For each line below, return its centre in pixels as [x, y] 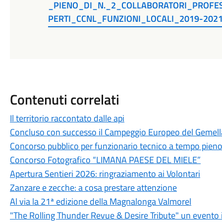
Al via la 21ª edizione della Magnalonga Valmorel [100, 201]
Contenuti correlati [64, 99]
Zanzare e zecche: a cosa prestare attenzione [93, 187]
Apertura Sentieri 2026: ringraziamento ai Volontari [105, 173]
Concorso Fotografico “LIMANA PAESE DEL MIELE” [105, 160]
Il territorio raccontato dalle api [67, 118]
